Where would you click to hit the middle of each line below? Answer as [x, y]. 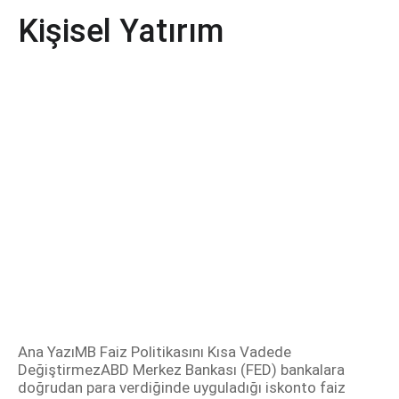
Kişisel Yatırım [121, 31]
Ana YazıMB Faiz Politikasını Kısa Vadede [155, 352]
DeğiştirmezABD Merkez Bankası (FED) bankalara [181, 370]
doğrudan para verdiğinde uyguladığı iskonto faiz [182, 387]
